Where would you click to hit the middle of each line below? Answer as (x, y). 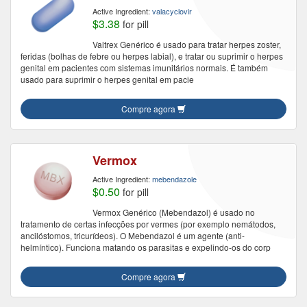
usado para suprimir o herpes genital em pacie (107, 79)
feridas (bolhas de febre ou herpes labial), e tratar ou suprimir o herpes (152, 56)
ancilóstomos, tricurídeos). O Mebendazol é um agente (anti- (133, 235)
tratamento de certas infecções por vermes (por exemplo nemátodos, (148, 224)
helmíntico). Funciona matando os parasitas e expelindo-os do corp (146, 247)
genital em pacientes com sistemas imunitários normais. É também (144, 67)
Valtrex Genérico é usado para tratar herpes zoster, (187, 44)
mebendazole (174, 179)
